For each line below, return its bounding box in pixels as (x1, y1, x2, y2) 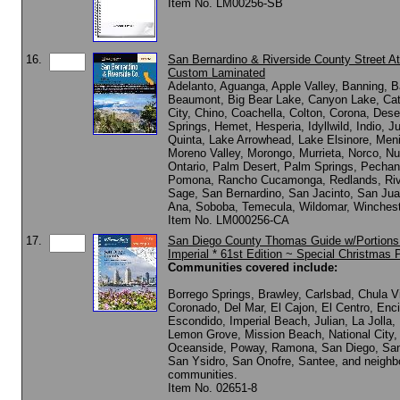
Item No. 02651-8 (168, 381, 257, 395)
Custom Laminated (168, 66, 265, 79)
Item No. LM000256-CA (168, 213, 289, 227)
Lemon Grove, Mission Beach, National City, (168, 328, 397, 341)
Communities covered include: (168, 261, 337, 274)
